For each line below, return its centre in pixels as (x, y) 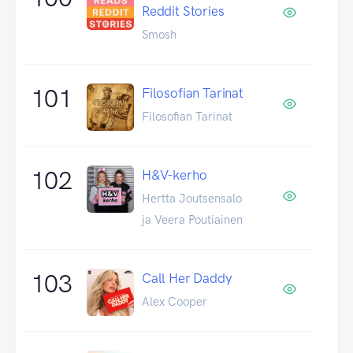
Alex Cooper (175, 301)
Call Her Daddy (187, 278)
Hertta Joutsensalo (192, 198)
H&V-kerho (175, 175)
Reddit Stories (183, 11)
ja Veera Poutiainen (192, 219)
